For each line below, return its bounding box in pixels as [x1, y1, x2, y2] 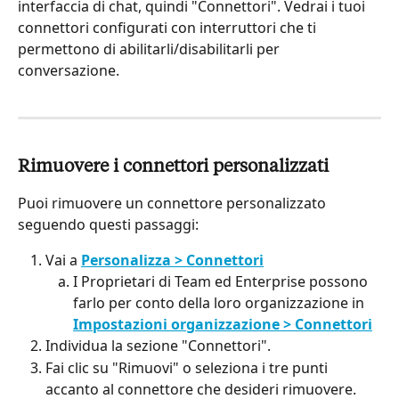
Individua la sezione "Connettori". [45, 336, 271, 356]
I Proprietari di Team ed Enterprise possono [73, 272, 371, 292]
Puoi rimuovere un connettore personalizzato [18, 192, 330, 213]
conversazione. [18, 60, 119, 80]
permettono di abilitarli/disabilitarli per [18, 38, 283, 59]
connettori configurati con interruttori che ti [18, 17, 320, 37]
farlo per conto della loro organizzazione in [73, 293, 368, 313]
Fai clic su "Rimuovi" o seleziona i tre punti [45, 357, 331, 378]
